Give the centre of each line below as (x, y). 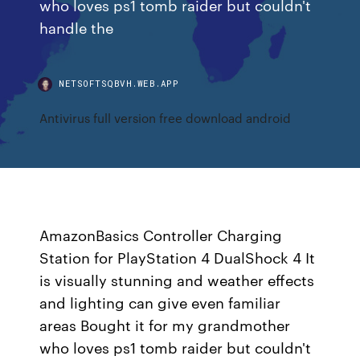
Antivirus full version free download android (166, 118)
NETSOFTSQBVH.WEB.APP (119, 83)
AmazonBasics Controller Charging (161, 235)
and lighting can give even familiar (160, 302)
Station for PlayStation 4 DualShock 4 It (178, 257)
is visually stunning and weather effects (177, 280)
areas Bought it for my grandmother (165, 325)
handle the (79, 27)
